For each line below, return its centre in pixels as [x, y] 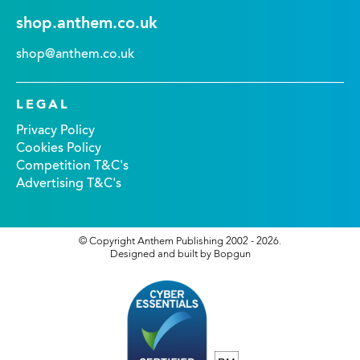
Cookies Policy [59, 149]
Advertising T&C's [69, 184]
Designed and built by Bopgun [180, 254]
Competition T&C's [72, 166]
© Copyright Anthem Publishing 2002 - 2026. [180, 241]
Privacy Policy [55, 131]
